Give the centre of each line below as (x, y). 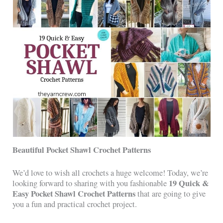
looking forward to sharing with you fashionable (91, 183)
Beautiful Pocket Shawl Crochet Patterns (82, 150)
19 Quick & (189, 183)
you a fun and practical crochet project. (75, 204)
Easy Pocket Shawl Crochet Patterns (74, 193)
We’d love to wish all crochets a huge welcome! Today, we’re (111, 172)
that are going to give (171, 193)
